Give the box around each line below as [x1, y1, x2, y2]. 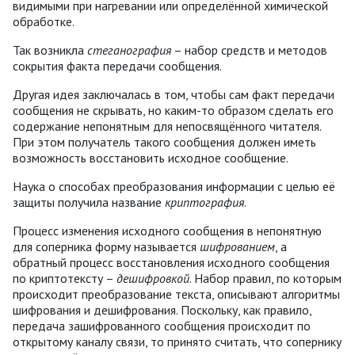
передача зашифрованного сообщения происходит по [13, 317, 311, 334]
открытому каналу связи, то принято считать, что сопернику [13, 333, 342, 349]
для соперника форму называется [13, 238, 200, 254]
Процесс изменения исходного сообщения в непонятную [13, 222, 322, 239]
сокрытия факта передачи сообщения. [13, 57, 222, 74]
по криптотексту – [13, 269, 116, 286]
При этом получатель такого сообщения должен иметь [13, 133, 316, 150]
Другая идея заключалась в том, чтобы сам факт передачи [13, 86, 334, 102]
